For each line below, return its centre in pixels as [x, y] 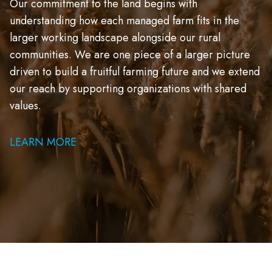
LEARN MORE [43, 142]
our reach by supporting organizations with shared [128, 88]
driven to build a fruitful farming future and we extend [135, 71]
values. [25, 105]
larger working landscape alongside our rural [115, 37]
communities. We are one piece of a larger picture [130, 54]
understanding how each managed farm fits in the [124, 20]
